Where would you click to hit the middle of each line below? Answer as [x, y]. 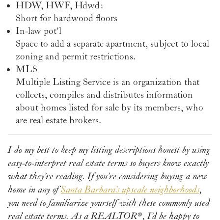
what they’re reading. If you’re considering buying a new [108, 177]
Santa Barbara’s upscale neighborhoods [130, 190]
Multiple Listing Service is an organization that [108, 82]
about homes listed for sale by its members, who [110, 108]
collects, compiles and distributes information [104, 95]
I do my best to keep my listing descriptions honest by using [109, 150]
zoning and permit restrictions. [76, 57]
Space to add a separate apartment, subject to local [112, 44]
